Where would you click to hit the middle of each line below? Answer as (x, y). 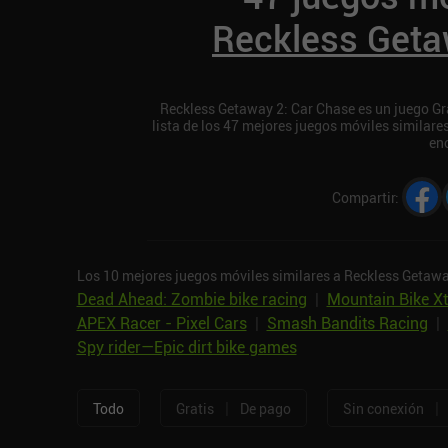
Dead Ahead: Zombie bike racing (191, 299)
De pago (265, 408)
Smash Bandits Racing (347, 323)
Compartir (363, 197)
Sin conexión (383, 408)
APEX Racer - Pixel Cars (161, 323)
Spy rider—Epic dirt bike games (186, 347)
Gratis (194, 408)
